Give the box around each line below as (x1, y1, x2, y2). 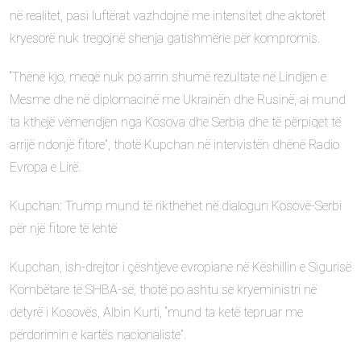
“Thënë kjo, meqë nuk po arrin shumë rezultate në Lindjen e (10, 69, 326, 85)
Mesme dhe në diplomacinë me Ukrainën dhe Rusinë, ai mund (10, 92, 346, 107)
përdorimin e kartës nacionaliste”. (10, 327, 186, 342)
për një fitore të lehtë (10, 221, 117, 236)
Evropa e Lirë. (10, 160, 81, 175)
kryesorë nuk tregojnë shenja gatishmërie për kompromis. (10, 31, 320, 46)
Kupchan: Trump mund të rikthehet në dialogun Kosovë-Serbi (10, 198, 342, 214)
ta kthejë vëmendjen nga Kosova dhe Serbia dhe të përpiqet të (10, 114, 341, 130)
